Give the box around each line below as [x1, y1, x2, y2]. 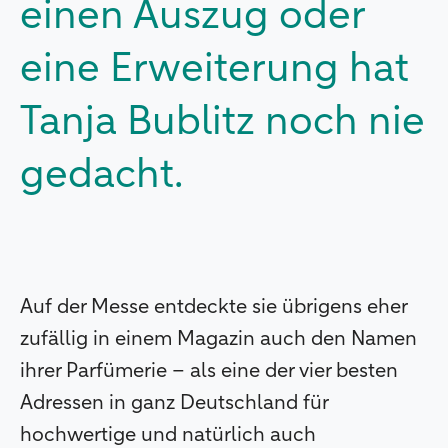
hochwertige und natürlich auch [20, 424, 316, 445]
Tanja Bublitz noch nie [20, 102, 425, 143]
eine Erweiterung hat [20, 49, 409, 90]
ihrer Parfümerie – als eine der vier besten [20, 360, 398, 381]
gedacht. [20, 155, 183, 196]
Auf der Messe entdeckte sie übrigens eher [20, 296, 407, 317]
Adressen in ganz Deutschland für [20, 392, 328, 413]
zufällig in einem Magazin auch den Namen [20, 328, 417, 349]
